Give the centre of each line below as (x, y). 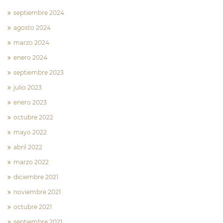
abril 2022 (28, 147)
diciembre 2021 (36, 177)
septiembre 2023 (39, 73)
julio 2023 (28, 88)
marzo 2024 (31, 43)
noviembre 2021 (37, 192)
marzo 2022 (31, 162)
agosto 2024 (32, 28)
